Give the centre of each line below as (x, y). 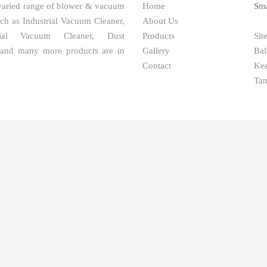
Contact (157, 66)
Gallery (156, 51)
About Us (160, 21)
